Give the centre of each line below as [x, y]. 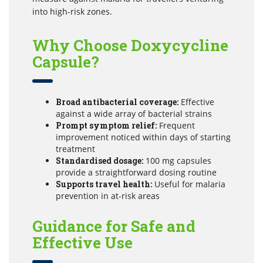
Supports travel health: [104, 184]
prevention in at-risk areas [108, 196]
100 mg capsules [177, 161]
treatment [75, 149]
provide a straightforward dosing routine [136, 173]
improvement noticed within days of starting [143, 137]
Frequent [176, 126]
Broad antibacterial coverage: [117, 102]
